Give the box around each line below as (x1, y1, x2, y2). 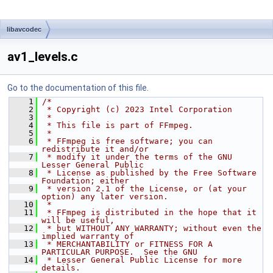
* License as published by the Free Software (42, 168, 257, 177)
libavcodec (7, 26, 41, 33)
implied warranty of (41, 232, 134, 241)
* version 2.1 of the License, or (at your (42, 184, 247, 193)
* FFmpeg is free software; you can (42, 136, 213, 146)
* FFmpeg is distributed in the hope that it (42, 208, 257, 217)
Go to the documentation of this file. (7, 83, 149, 93)
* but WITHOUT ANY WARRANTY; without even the (42, 224, 261, 233)
